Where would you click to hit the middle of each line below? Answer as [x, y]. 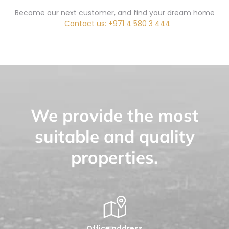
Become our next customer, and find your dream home [114, 13]
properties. [114, 157]
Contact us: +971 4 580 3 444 [117, 23]
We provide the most [114, 115]
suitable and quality [114, 136]
